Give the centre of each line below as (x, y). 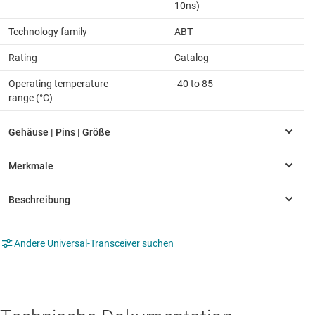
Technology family (48, 32)
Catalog (192, 58)
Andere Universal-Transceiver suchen (94, 244)
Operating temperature (58, 84)
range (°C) (31, 98)
